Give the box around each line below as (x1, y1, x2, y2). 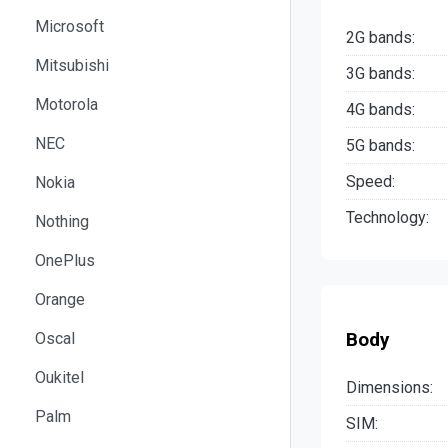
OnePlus (35, 250, 95, 270)
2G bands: (346, 28, 415, 48)
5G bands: (346, 136, 415, 156)
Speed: (346, 172, 395, 192)
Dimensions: (346, 377, 433, 397)
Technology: (346, 208, 429, 228)
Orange (35, 289, 85, 309)
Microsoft (35, 16, 104, 36)
